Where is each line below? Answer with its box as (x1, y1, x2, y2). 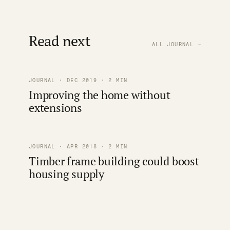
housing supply (29, 166, 104, 182)
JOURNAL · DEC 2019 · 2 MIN (29, 77, 128, 84)
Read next (29, 31, 90, 51)
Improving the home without (29, 87, 170, 103)
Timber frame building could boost (29, 154, 199, 169)
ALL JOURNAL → (151, 41, 201, 48)
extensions (29, 100, 82, 116)
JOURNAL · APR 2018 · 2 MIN (29, 143, 128, 150)
